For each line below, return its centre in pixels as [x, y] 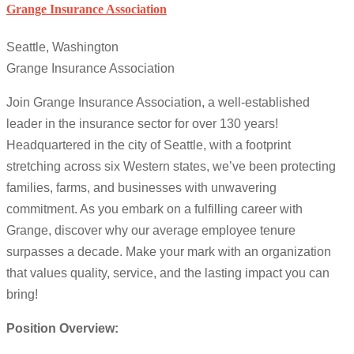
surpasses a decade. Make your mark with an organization [169, 252]
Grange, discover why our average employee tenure [151, 231]
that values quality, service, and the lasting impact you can [168, 273]
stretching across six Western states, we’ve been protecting [171, 167]
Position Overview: [62, 329]
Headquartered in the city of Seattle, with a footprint [149, 145]
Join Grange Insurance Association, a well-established [158, 103]
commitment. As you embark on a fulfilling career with [154, 209]
